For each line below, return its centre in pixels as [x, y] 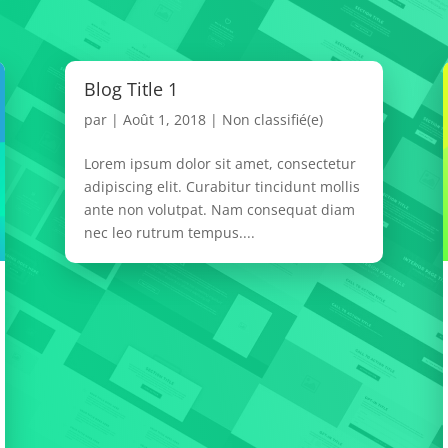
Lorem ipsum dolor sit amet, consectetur [219, 164]
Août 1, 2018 [164, 120]
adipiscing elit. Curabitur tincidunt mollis [221, 187]
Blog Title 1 [130, 89]
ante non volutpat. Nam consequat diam [219, 210]
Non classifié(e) [272, 120]
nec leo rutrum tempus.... [169, 233]
